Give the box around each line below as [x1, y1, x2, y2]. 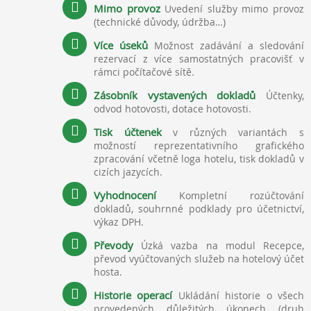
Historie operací [94, 288, 173, 302]
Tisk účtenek [94, 125, 174, 139]
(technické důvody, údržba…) [94, 15, 226, 28]
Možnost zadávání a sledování [148, 39, 304, 52]
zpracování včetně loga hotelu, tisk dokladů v [94, 152, 304, 165]
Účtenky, [266, 89, 304, 102]
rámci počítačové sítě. [94, 65, 194, 78]
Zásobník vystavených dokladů [94, 88, 266, 102]
